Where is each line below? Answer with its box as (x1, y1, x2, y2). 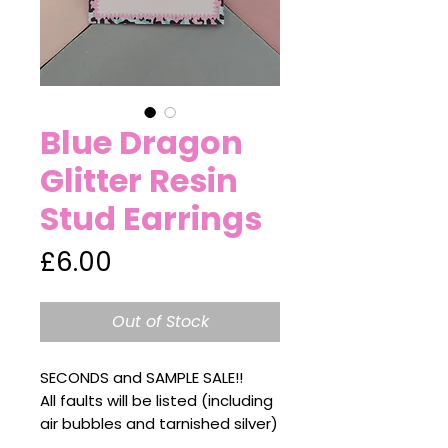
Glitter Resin (40, 158, 238, 203)
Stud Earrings (40, 196, 262, 241)
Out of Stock (111, 310, 209, 333)
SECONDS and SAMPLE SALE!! (40, 367, 243, 388)
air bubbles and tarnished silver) (40, 413, 278, 434)
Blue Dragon (40, 120, 243, 165)
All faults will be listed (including (40, 390, 273, 411)
